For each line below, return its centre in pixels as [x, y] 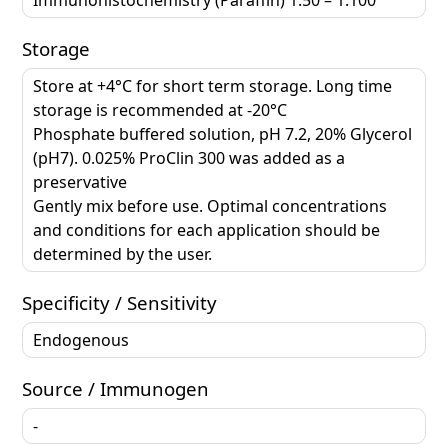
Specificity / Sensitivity [119, 302]
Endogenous [81, 339]
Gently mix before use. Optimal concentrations [210, 205]
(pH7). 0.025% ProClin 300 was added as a [189, 157]
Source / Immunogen [115, 388]
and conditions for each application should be [206, 229]
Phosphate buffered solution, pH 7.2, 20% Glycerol [222, 133]
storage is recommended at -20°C [160, 109]
